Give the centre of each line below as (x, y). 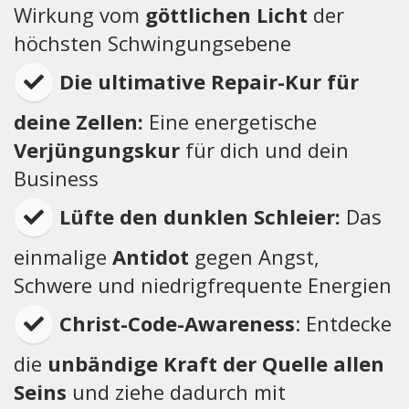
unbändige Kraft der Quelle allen (216, 363)
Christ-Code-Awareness (177, 323)
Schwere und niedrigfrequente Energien (203, 285)
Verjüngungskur (100, 150)
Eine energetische (230, 121)
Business (59, 178)
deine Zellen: (79, 121)
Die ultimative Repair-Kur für (209, 81)
